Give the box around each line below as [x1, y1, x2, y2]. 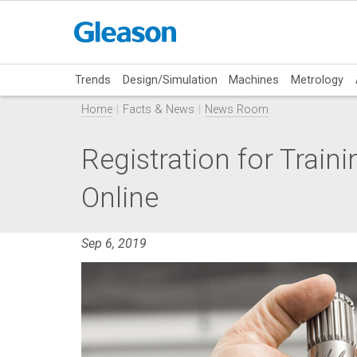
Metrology [290, 72, 343, 87]
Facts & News [123, 103, 194, 117]
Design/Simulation [122, 72, 218, 87]
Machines [229, 72, 280, 87]
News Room [205, 103, 269, 117]
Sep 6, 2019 [81, 235, 147, 251]
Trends [75, 72, 112, 87]
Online [81, 181, 159, 215]
